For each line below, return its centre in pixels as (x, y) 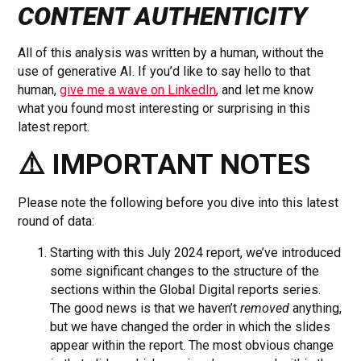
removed (265, 308)
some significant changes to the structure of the (185, 271)
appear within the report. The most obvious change (192, 345)
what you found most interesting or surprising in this (164, 108)
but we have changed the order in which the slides (191, 326)
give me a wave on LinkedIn (138, 89)
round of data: (56, 221)
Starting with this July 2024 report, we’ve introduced (196, 252)
